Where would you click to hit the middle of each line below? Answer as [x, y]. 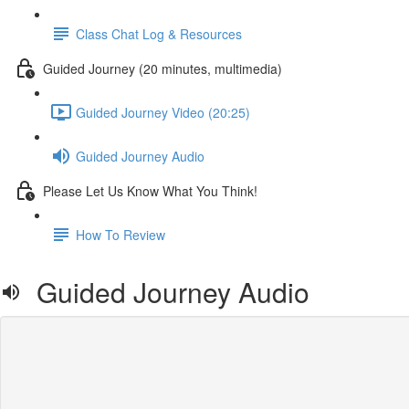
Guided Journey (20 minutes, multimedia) [163, 68]
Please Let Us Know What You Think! [150, 190]
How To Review [121, 234]
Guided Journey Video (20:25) [163, 112]
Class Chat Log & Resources [159, 33]
